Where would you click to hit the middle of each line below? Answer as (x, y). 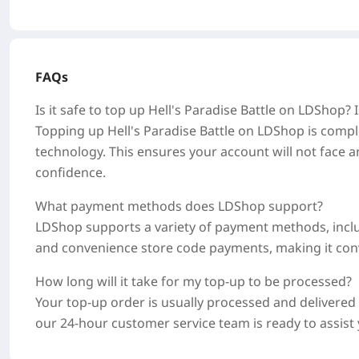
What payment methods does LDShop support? (179, 206)
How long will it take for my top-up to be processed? (194, 281)
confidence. (71, 172)
